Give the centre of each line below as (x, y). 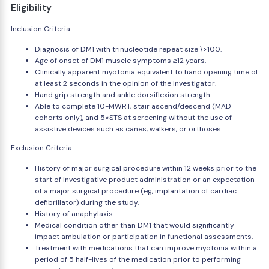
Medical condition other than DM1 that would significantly (134, 225)
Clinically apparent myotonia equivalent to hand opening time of (147, 72)
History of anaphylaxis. (74, 214)
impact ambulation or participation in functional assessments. (144, 237)
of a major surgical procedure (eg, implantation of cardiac (136, 191)
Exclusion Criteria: (42, 148)
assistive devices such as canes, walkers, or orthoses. (128, 129)
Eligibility (31, 8)
